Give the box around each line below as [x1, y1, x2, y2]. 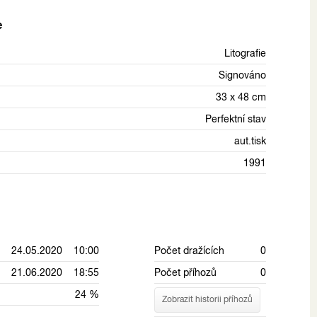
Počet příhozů [154, 266, 217, 278]
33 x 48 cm [216, 91, 266, 103]
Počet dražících [154, 244, 224, 256]
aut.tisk [234, 134, 266, 146]
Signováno [219, 69, 266, 81]
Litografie [224, 47, 266, 59]
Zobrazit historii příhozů [161, 294, 253, 305]
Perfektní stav [205, 113, 266, 125]
